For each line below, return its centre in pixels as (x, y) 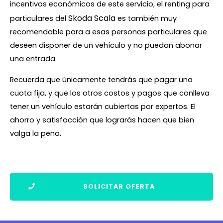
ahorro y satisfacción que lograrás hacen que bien (102, 120)
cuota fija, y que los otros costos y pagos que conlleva (110, 93)
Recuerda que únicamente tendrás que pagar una (101, 80)
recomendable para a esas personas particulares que (109, 32)
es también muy (146, 19)
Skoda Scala (92, 18)
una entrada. (33, 59)
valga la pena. (36, 134)
